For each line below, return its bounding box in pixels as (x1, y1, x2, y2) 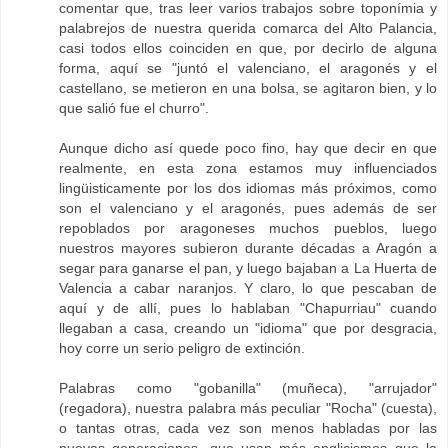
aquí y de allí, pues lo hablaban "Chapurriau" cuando (59, 299, 437, 316)
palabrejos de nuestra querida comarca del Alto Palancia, (59, 19, 437, 36)
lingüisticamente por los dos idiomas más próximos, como (59, 179, 437, 196)
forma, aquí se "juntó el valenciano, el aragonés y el (59, 59, 437, 76)
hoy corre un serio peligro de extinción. (59, 339, 305, 356)
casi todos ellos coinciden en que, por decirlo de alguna (59, 39, 437, 56)
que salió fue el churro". (59, 99, 209, 116)
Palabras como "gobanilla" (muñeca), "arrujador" (59, 379, 437, 396)
